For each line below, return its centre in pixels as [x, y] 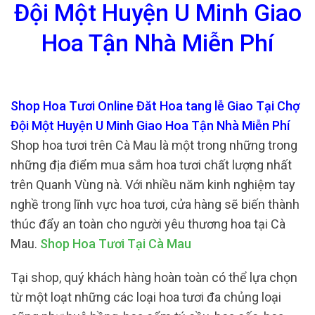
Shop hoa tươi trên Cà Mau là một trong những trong [154, 146]
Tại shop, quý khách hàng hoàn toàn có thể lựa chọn [154, 277]
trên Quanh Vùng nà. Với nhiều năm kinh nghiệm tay [153, 185]
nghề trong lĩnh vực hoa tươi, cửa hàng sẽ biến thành [155, 205]
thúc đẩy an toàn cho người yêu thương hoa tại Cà [148, 224]
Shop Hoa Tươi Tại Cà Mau [116, 244]
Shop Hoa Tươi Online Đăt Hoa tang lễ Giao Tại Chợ [155, 106]
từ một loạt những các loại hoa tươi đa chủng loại [146, 297]
